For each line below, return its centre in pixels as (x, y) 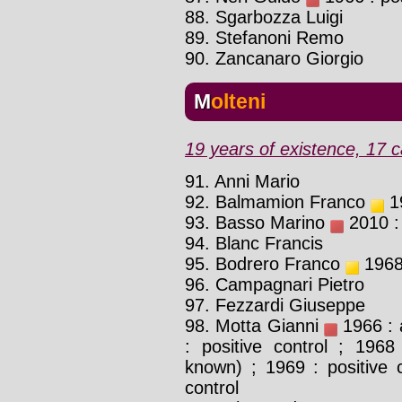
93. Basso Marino (258, 222)
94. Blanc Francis (254, 243)
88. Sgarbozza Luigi (264, 17)
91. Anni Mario (242, 181)
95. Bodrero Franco (265, 263)
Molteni (238, 101)
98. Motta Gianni (254, 325)
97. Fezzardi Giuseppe (275, 305)
